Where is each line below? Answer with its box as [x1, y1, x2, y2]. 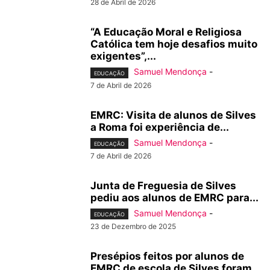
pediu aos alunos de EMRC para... [90, 191, 259, 204]
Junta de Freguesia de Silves [90, 179, 236, 192]
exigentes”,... [90, 50, 156, 63]
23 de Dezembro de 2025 [90, 221, 176, 231]
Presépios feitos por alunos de [90, 250, 244, 262]
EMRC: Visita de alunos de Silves [90, 108, 256, 121]
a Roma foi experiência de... [90, 121, 229, 133]
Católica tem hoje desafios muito [90, 38, 257, 51]
